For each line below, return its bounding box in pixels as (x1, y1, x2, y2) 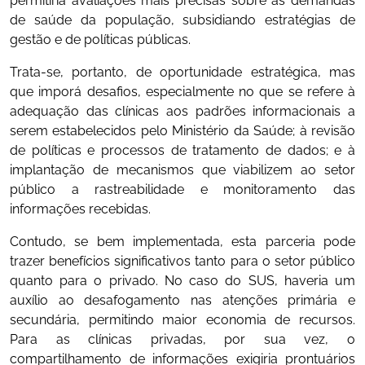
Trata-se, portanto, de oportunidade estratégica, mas (10, 64, 355, 80)
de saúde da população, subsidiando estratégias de (10, 12, 355, 28)
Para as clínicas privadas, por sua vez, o (10, 332, 355, 347)
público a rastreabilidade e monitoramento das (10, 182, 355, 197)
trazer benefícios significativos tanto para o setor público (10, 253, 355, 269)
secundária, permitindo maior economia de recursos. (10, 312, 355, 328)
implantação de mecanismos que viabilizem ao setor (10, 162, 355, 178)
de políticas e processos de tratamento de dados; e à (10, 143, 355, 158)
